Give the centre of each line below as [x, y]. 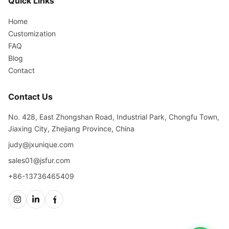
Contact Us [30, 97]
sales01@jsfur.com [39, 161]
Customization [32, 34]
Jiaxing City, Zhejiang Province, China [71, 129]
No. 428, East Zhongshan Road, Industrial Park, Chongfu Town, [114, 117]
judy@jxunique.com [41, 145]
